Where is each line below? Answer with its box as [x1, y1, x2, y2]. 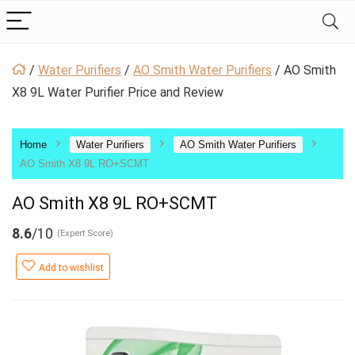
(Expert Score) [57, 228, 113, 239]
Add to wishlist [39, 262, 104, 273]
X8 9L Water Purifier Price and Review [12, 85, 223, 100]
